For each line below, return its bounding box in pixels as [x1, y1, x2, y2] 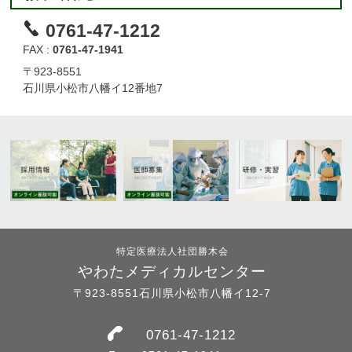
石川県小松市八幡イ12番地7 [23, 82, 163, 94]
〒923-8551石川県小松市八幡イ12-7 [73, 287, 271, 300]
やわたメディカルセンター [78, 263, 266, 280]
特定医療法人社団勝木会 [115, 246, 229, 258]
